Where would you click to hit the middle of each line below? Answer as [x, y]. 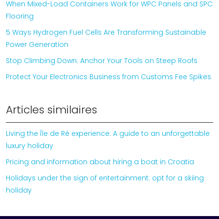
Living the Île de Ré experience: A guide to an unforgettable [108, 133]
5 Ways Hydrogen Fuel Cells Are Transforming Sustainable [106, 32]
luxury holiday [30, 145]
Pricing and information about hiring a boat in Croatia [100, 162]
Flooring [20, 16]
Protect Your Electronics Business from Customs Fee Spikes [109, 77]
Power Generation [37, 44]
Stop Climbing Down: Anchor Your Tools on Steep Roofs [102, 60]
